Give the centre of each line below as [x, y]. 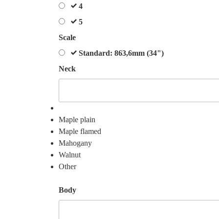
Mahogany [75, 143]
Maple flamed [80, 131]
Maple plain [77, 120]
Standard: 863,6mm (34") [121, 53]
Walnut [70, 155]
